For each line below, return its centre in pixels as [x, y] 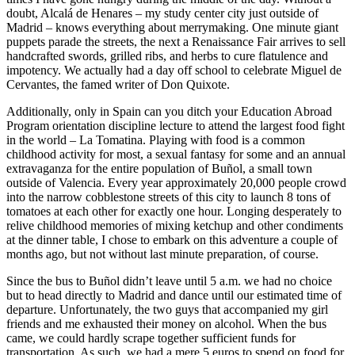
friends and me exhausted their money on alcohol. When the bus [166, 323]
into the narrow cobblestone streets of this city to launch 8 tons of [168, 197]
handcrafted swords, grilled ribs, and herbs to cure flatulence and [167, 55]
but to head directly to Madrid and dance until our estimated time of [174, 295]
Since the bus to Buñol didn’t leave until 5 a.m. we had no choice [169, 281]
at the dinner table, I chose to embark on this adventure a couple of [172, 239]
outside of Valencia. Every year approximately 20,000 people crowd [176, 182]
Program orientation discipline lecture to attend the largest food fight [176, 125]
